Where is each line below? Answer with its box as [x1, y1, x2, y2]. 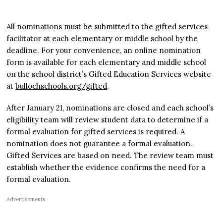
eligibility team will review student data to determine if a [6, 114, 209, 124]
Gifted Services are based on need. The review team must [6, 150, 214, 160]
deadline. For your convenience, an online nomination [6, 45, 201, 55]
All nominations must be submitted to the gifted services [6, 21, 208, 31]
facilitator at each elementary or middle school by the [6, 33, 198, 43]
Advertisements [6, 195, 46, 203]
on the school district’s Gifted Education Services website [6, 69, 212, 79]
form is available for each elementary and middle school [6, 57, 207, 67]
